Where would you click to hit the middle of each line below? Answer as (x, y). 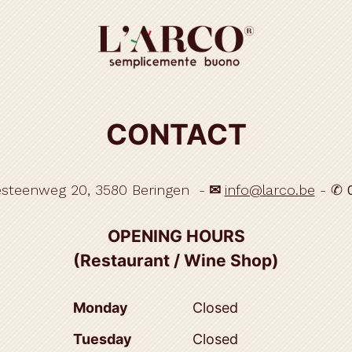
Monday (100, 308)
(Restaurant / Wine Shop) (176, 261)
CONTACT (176, 135)
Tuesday (102, 339)
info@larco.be (269, 190)
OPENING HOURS (176, 236)
